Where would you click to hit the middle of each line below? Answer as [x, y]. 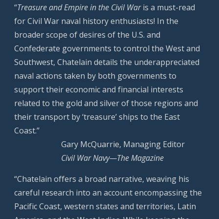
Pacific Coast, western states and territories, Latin [105, 206]
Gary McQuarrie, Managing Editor [123, 144]
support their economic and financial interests [99, 89]
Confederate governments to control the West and [107, 48]
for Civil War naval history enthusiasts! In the [97, 21]
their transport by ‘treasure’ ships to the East [97, 117]
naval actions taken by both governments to [96, 76]
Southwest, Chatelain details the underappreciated [107, 62]
